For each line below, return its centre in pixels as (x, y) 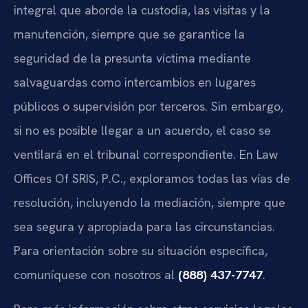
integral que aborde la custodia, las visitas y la (142, 10)
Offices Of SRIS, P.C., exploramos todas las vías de (152, 179)
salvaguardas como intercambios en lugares (135, 82)
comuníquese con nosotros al (96, 275)
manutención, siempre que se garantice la (129, 34)
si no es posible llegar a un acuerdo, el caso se (142, 131)
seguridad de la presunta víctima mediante (132, 58)
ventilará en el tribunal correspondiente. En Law (146, 155)
